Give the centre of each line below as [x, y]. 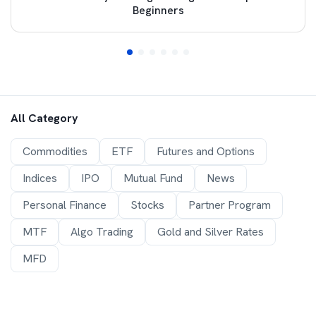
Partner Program [230, 205]
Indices [40, 178]
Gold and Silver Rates [211, 232]
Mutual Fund [153, 178]
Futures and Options [206, 152]
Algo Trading [102, 232]
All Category [44, 119]
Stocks [147, 205]
